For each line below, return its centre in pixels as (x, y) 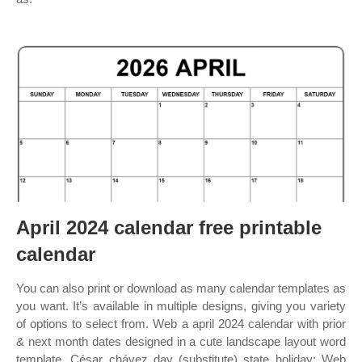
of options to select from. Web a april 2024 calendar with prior (181, 324)
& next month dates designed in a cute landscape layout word (181, 341)
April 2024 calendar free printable (169, 227)
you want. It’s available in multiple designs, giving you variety (181, 306)
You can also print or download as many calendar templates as (181, 288)
